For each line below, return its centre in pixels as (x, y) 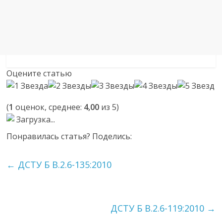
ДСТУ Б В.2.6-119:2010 (158, 208)
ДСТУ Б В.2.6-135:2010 (64, 165)
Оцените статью (39, 73)
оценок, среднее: (49, 107)
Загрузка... (35, 119)
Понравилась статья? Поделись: (69, 136)
